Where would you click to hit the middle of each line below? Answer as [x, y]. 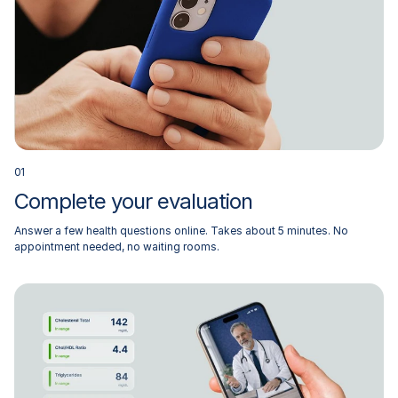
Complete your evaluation [133, 201]
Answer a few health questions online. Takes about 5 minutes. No [181, 230]
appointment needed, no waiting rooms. [117, 246]
